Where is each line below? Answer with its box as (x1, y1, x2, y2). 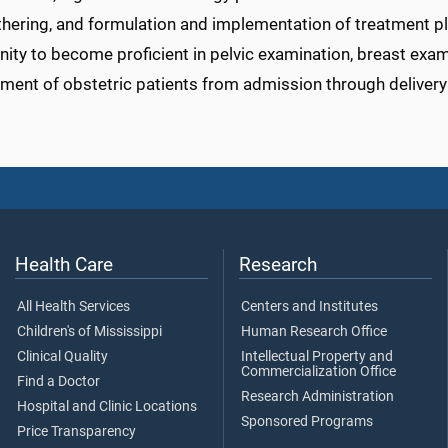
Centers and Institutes (241, 298, 378, 316)
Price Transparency (17, 423, 136, 441)
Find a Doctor (17, 373, 100, 391)
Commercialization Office (241, 363, 396, 381)
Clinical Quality (17, 348, 108, 366)
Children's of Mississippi (17, 323, 162, 341)
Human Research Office (241, 323, 387, 341)
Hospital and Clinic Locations (17, 398, 197, 416)
